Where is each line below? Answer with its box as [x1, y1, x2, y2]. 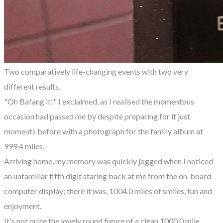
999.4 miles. [4, 141, 44, 151]
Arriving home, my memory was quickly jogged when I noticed [4, 156, 213, 166]
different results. [4, 81, 60, 91]
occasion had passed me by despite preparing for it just [4, 111, 190, 121]
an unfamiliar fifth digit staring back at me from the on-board [4, 171, 211, 181]
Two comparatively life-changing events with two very [4, 66, 188, 76]
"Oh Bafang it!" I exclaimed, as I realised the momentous [4, 96, 194, 106]
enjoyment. [4, 201, 43, 211]
